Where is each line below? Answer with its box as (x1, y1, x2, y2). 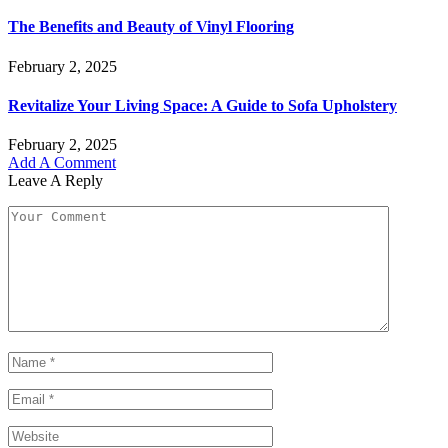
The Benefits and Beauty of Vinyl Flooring (8, 18, 294, 36)
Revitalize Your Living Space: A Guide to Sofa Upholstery (8, 96, 397, 114)
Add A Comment (8, 154, 116, 172)
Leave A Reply (8, 172, 103, 190)
